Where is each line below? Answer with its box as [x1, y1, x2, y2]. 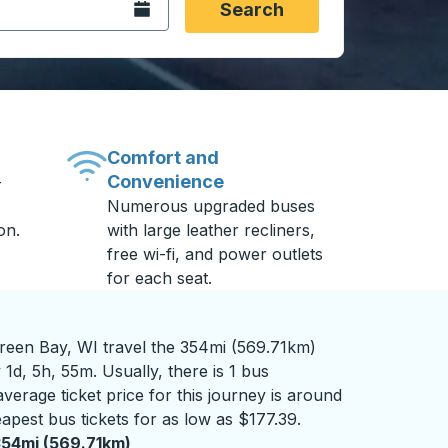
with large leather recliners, [107, 220, 316, 240]
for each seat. [107, 268, 213, 288]
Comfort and [107, 147, 220, 168]
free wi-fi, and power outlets [107, 244, 324, 264]
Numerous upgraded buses [107, 196, 316, 216]
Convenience [107, 171, 225, 192]
